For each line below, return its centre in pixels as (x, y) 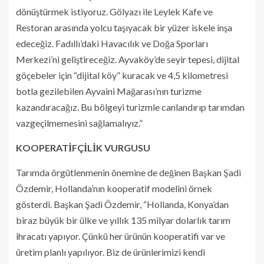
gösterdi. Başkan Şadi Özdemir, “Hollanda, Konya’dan (122, 204)
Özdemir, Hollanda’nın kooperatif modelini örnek (114, 188)
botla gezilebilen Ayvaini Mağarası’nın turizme (109, 91)
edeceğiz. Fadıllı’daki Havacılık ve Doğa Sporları (112, 43)
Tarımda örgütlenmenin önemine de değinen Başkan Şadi (128, 172)
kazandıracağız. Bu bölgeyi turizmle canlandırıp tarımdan (130, 107)
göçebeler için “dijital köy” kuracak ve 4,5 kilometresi (122, 75)
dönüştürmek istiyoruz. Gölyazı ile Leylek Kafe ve (114, 11)
